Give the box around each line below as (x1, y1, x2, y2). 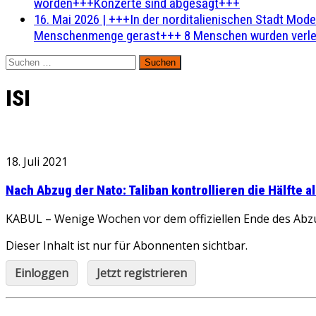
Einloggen (15, 265, 68, 281)
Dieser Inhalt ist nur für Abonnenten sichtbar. (6, 238, 248, 254)
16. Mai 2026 (34, 11, 99, 28)
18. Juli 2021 (6, 153, 68, 169)
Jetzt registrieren (97, 265, 187, 281)
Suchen (5, 54, 37, 68)
